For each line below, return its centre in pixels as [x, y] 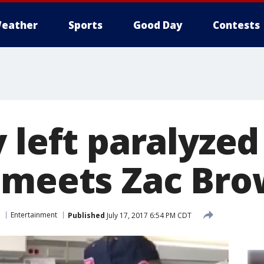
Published [86, 215]
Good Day [158, 25]
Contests [236, 25]
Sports [85, 25]
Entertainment [34, 215]
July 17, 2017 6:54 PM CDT [148, 215]
